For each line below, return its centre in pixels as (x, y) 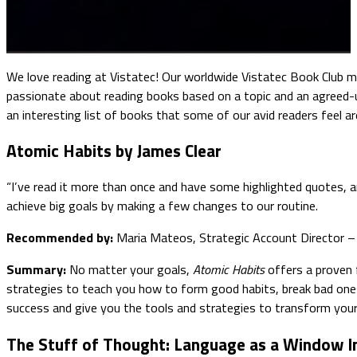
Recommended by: (60, 238)
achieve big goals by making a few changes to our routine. (162, 205)
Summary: (36, 270)
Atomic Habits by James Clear (114, 150)
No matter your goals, (129, 270)
